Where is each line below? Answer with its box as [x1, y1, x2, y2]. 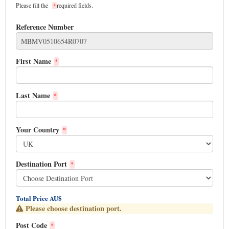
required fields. [57, 1, 93, 9]
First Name [16, 56, 51, 66]
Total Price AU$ [16, 193, 62, 203]
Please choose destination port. [26, 203, 122, 214]
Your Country [16, 124, 59, 135]
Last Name [16, 90, 50, 101]
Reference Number [16, 21, 74, 32]
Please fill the [16, 1, 50, 9]
